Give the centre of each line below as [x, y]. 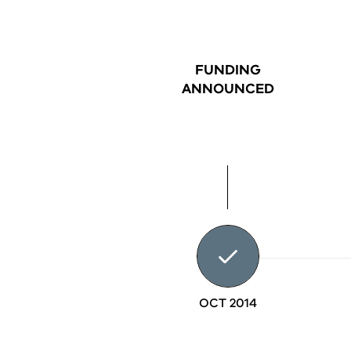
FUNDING [228, 70]
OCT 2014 [228, 304]
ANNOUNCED [228, 89]
